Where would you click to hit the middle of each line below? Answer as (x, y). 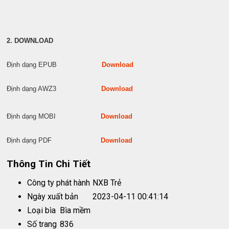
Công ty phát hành (59, 182)
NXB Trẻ (107, 182)
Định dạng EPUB (54, 64)
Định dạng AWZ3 (54, 88)
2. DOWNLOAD (30, 40)
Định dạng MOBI (54, 116)
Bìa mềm (75, 210)
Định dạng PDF (54, 140)
